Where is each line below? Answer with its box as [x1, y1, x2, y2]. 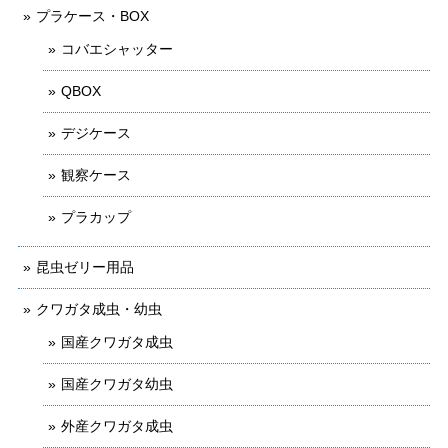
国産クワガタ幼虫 [61, 375, 173, 392]
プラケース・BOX [36, 7, 149, 24]
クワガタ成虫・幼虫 [36, 300, 162, 317]
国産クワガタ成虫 [61, 333, 173, 350]
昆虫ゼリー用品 [36, 258, 134, 275]
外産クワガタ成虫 [61, 417, 173, 434]
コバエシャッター [61, 40, 173, 57]
